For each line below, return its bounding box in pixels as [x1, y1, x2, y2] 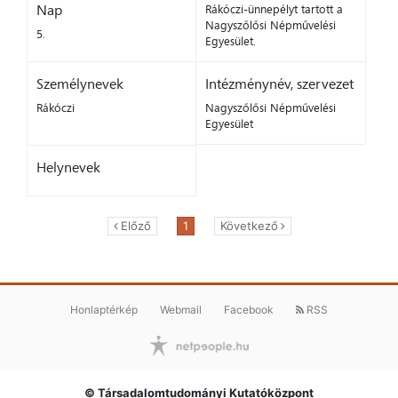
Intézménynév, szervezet [204, 74, 354, 94]
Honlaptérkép [70, 303, 138, 317]
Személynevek [36, 74, 123, 94]
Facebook [224, 303, 274, 317]
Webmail [160, 303, 202, 317]
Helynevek [36, 157, 100, 178]
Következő [219, 219, 278, 234]
